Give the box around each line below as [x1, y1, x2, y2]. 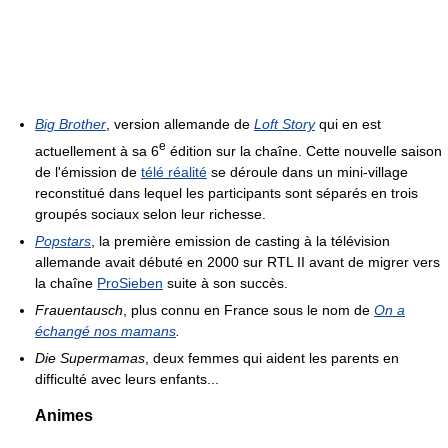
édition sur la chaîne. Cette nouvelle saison [166, 142, 442, 159]
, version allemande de [106, 116, 254, 132]
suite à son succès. [163, 274, 288, 291]
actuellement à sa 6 [35, 142, 159, 159]
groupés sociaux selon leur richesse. [35, 205, 266, 222]
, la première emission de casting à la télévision [91, 232, 390, 249]
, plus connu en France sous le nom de [123, 301, 374, 318]
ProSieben [97, 274, 163, 291]
